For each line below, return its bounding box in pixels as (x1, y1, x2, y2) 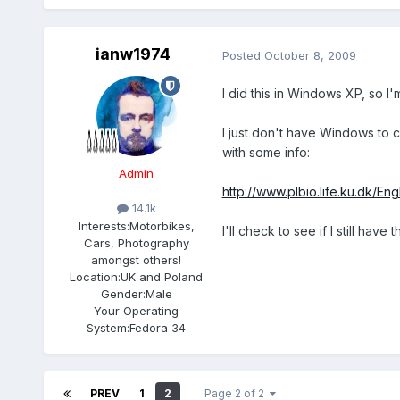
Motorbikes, (129, 218, 195, 233)
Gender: (100, 286, 146, 301)
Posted (221, 47, 264, 62)
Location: (70, 269, 121, 284)
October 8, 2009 (263, 47, 356, 62)
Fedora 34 (129, 320, 187, 335)
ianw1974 (95, 45, 171, 64)
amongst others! (91, 252, 182, 267)
